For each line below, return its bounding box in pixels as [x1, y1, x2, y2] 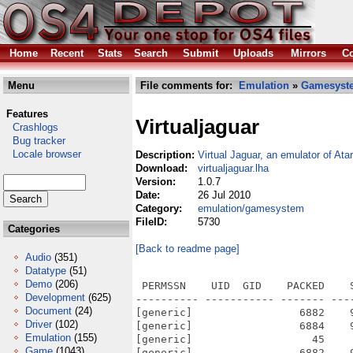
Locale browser [3, 148, 81, 160]
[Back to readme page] [136, 243, 240, 255]
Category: [136, 203, 185, 214]
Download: [136, 162, 191, 174]
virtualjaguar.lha [198, 162, 269, 174]
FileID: [136, 216, 170, 228]
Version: [136, 176, 179, 188]
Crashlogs [3, 121, 58, 133]
